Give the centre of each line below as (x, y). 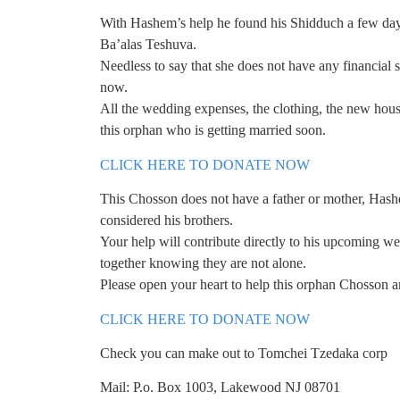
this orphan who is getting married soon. (213, 130)
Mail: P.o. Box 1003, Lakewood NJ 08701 (220, 387)
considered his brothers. (167, 221)
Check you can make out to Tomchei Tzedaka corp (244, 353)
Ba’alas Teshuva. (148, 45)
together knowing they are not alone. (203, 263)
